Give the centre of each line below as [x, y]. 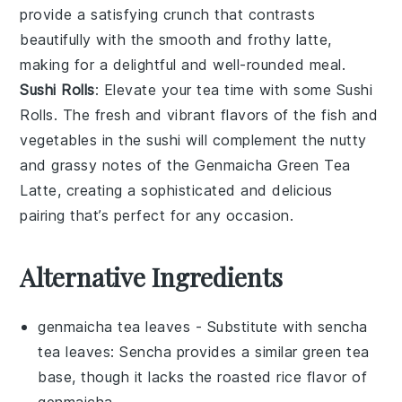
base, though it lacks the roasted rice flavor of [203, 376]
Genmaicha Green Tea [273, 165]
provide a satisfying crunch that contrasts [168, 14]
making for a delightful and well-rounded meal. [183, 64]
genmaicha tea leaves [114, 326]
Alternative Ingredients [152, 276]
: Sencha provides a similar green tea [240, 351]
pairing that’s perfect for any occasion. [157, 215]
